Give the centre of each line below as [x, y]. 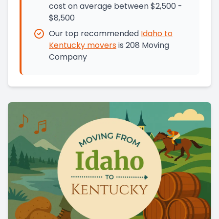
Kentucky [67, 45]
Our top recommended [94, 34]
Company [68, 57]
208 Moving [147, 45]
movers [101, 45]
